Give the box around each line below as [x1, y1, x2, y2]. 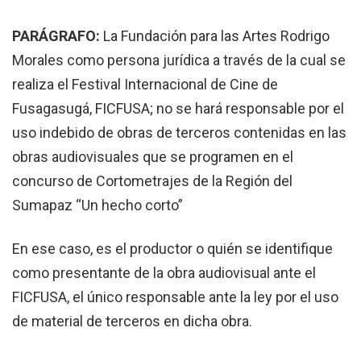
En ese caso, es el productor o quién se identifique [12, 239, 333, 257]
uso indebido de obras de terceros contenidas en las [12, 124, 346, 142]
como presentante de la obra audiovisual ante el [12, 263, 316, 281]
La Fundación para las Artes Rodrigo [100, 27, 330, 45]
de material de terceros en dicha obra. [12, 312, 252, 330]
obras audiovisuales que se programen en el [12, 148, 293, 166]
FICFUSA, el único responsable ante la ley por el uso [12, 288, 338, 305]
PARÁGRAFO [12, 27, 96, 45]
